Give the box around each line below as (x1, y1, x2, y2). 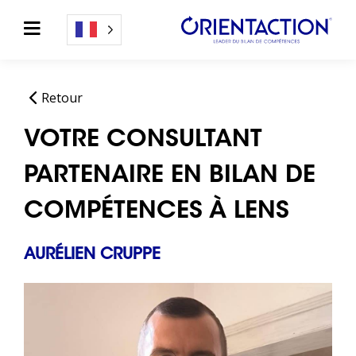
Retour (41, 89, 83, 106)
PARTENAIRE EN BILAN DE (24, 164, 315, 188)
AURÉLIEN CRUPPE (24, 247, 161, 263)
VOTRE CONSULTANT (24, 129, 262, 153)
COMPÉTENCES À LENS (24, 200, 289, 224)
